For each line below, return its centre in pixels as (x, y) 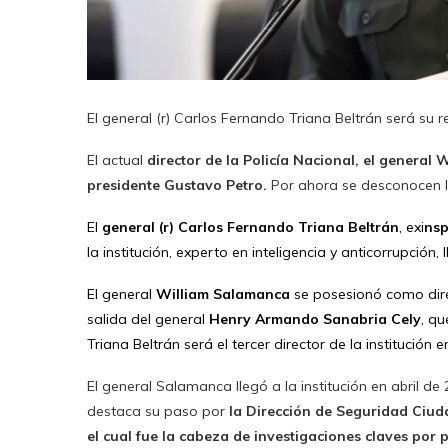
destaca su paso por (156, 410)
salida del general (148, 318)
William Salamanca (225, 293)
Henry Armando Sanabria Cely (315, 318)
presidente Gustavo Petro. (179, 184)
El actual (117, 159)
